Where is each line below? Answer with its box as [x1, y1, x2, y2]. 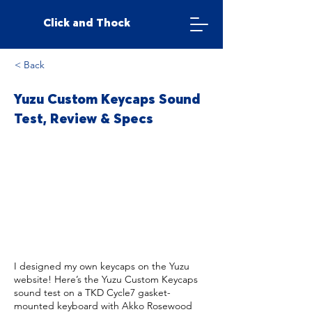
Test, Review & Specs [14, 109, 153, 127]
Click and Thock [43, 15, 130, 29]
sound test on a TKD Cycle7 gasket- [14, 286, 171, 299]
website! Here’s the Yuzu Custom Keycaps [14, 273, 198, 286]
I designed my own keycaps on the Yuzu [14, 260, 189, 272]
